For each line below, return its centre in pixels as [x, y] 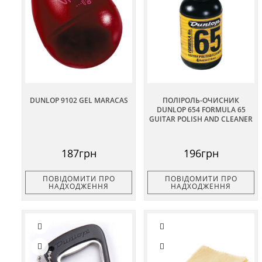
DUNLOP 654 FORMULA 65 [201, 110]
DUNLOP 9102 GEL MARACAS [79, 101]
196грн [201, 154]
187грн [79, 154]
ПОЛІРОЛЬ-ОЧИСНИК [201, 101]
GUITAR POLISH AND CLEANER [201, 119]
